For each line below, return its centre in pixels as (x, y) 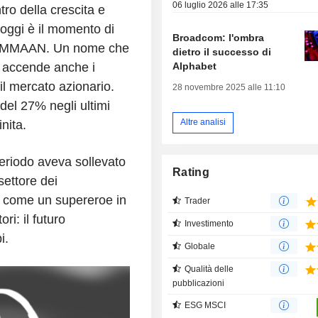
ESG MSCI (205, 305)
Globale (200, 246)
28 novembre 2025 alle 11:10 (229, 87)
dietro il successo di (222, 51)
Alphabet (195, 66)
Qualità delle (209, 269)
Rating (191, 172)
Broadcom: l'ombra (219, 37)
